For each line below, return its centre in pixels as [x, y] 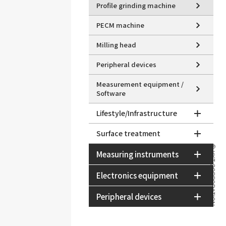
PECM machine [120, 25]
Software [111, 93]
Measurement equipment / [140, 84]
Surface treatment [128, 133]
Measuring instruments [137, 154]
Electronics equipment [137, 175]
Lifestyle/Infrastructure [136, 113]
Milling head [116, 45]
